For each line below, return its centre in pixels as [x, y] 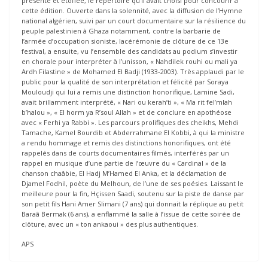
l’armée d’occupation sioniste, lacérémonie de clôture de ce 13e [125, 41]
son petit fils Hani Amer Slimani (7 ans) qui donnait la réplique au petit [133, 203]
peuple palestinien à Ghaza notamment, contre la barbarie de [121, 31]
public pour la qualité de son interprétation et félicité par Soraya [125, 81]
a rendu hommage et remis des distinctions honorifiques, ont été [126, 142]
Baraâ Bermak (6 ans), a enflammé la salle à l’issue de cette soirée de [131, 214]
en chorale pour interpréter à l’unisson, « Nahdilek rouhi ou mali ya [130, 61]
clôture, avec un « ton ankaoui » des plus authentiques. [110, 224]
